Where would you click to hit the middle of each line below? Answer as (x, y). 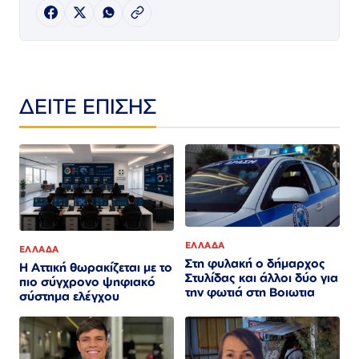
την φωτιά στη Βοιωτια (250, 292)
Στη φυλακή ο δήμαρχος (255, 263)
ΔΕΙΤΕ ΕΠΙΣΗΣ (88, 105)
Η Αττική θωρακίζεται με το (96, 268)
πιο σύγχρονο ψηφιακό (87, 282)
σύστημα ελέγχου (69, 296)
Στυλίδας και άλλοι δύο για (262, 277)
